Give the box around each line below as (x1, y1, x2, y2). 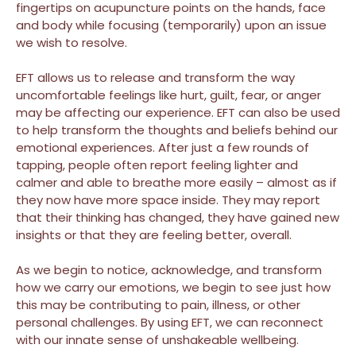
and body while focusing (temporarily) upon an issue (16, 17, 327, 34)
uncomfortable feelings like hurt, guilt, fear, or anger (16, 87, 321, 104)
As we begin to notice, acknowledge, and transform (16, 261, 322, 279)
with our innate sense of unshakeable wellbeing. (16, 331, 299, 349)
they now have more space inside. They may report (16, 192, 320, 209)
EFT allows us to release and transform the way (16, 69, 295, 87)
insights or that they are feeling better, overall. (16, 226, 292, 244)
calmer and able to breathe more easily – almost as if (16, 174, 337, 192)
